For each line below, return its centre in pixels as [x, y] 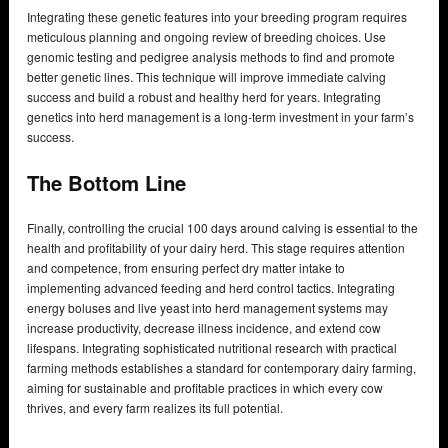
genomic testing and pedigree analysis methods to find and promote [211, 56]
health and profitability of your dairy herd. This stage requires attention [216, 248]
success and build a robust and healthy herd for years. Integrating [204, 96]
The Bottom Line [106, 182]
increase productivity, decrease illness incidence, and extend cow [204, 328]
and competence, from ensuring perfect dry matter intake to [186, 268]
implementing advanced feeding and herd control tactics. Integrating [211, 288]
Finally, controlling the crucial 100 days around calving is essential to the [222, 228]
